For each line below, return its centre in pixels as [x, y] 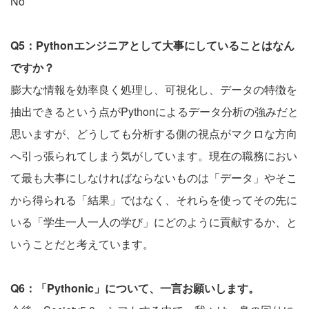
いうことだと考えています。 [82, 243]
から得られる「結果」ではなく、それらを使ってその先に [154, 199]
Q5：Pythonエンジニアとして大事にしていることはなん [152, 45]
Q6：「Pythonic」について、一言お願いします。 [135, 288]
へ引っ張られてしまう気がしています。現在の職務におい [154, 155]
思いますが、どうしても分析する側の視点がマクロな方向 [154, 133]
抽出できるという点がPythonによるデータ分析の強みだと [154, 111]
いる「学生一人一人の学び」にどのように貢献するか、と [154, 221]
